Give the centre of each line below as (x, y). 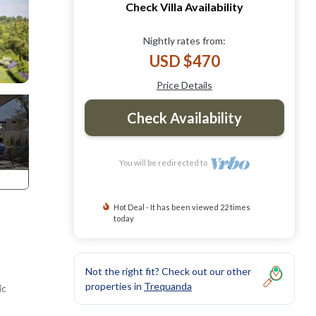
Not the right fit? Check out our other (168, 271)
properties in (115, 286)
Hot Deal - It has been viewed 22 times (182, 207)
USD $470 (184, 61)
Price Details (184, 85)
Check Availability (184, 117)
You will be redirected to (164, 162)
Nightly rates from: (184, 40)
